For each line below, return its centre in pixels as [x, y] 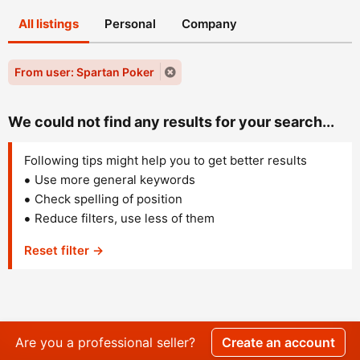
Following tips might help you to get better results [166, 160]
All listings [49, 23]
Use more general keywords [115, 179]
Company [209, 23]
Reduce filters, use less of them [125, 218]
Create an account [278, 342]
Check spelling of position [108, 198]
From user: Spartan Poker [84, 72]
